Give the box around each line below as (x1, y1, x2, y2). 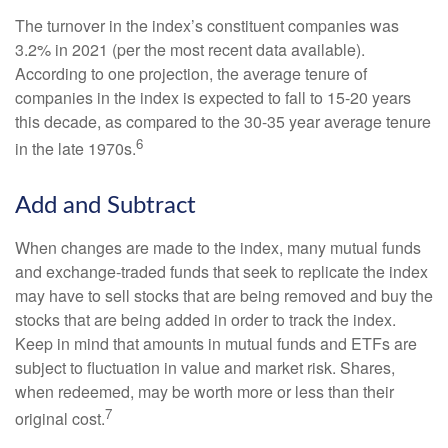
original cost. (15, 406, 105, 430)
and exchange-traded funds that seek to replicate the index (15, 259, 428, 283)
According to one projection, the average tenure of (15, 62, 367, 86)
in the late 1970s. (15, 137, 136, 161)
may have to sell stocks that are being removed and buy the (15, 283, 433, 307)
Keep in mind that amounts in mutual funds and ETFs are (15, 331, 417, 355)
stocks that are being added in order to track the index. (15, 307, 396, 331)
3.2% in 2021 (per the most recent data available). (15, 38, 365, 62)
